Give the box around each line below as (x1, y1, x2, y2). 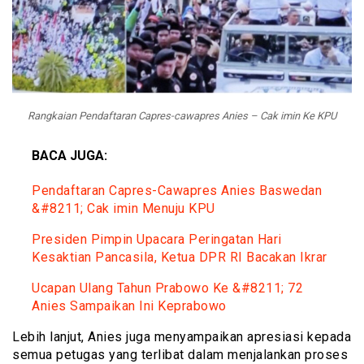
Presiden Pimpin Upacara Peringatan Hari (32, 232, 282, 248)
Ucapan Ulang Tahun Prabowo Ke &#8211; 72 (32, 280, 303, 297)
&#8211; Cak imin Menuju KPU (32, 201, 215, 217)
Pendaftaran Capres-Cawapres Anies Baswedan (32, 183, 322, 199)
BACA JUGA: (32, 148, 107, 164)
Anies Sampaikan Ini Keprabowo (32, 298, 227, 314)
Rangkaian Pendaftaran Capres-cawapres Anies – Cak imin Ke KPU (28, 110, 336, 123)
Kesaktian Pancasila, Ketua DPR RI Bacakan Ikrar (32, 249, 327, 266)
